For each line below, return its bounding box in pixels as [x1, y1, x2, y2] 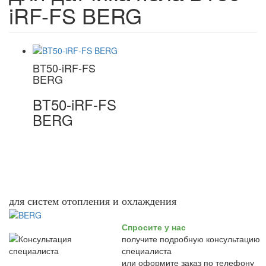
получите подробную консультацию [122, 233, 260, 245]
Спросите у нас [122, 221, 186, 233]
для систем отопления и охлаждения [9, 195, 176, 207]
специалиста [122, 245, 172, 256]
